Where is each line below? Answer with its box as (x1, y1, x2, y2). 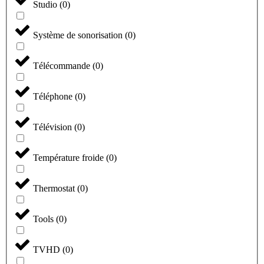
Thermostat (33, 183, 77, 194)
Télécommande (33, 61, 93, 71)
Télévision (33, 122, 74, 133)
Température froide (33, 153, 106, 163)
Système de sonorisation (33, 30, 125, 41)
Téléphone (33, 91, 75, 102)
